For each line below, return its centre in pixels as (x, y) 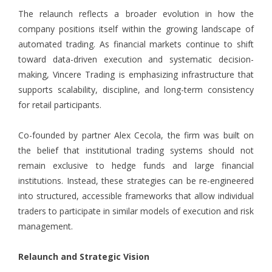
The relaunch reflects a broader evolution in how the (136, 14)
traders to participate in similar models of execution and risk (136, 211)
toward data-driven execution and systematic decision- (136, 59)
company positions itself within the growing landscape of (136, 29)
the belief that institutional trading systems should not (136, 151)
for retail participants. (60, 105)
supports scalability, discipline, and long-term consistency (136, 90)
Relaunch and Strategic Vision (84, 257)
